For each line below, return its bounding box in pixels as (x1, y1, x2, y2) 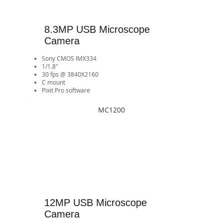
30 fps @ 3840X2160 (41, 70, 99, 79)
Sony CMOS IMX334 (41, 54, 97, 63)
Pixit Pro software (41, 86, 90, 95)
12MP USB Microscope (44, 197, 147, 209)
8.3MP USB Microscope (44, 24, 150, 35)
